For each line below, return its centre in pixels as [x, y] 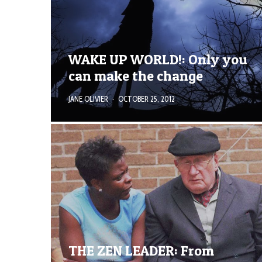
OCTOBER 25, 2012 [146, 99]
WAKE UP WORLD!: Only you [158, 60]
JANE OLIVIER [88, 99]
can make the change [136, 76]
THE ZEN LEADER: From [141, 250]
